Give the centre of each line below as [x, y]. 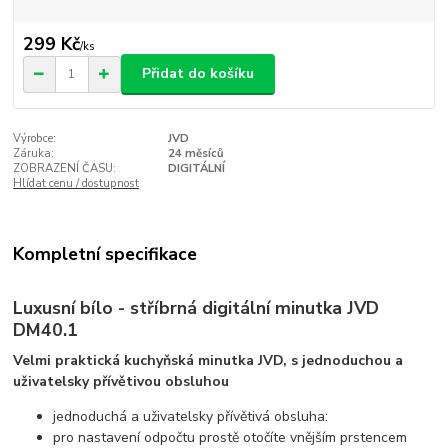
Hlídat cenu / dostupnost [76, 183]
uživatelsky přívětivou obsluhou [121, 381]
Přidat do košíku [198, 74]
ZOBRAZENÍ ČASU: [65, 168]
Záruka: [34, 153]
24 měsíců [195, 153]
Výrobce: [35, 138]
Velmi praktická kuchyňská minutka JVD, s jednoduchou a [208, 360]
